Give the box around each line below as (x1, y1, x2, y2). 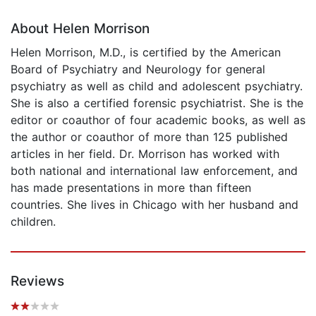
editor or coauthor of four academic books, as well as (11, 112, 305, 127)
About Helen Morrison (11, 20, 150, 37)
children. (11, 214, 56, 229)
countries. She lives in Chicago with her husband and (11, 197, 298, 212)
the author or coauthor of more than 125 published (11, 129, 288, 144)
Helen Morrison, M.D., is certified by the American (11, 44, 281, 59)
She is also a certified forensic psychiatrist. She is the (11, 95, 303, 110)
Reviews (11, 272, 64, 289)
